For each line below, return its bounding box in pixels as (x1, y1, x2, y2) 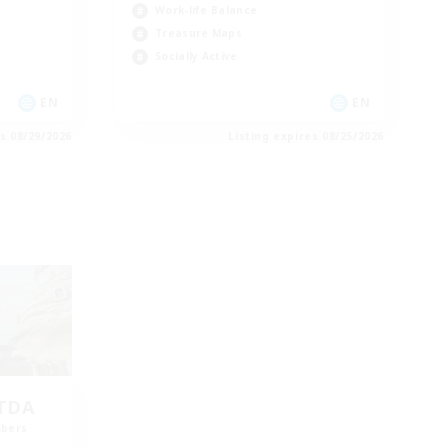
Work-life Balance (155, 3, 258, 18)
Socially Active (155, 49, 238, 64)
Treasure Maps (155, 26, 242, 41)
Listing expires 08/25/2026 (228, 129, 384, 144)
